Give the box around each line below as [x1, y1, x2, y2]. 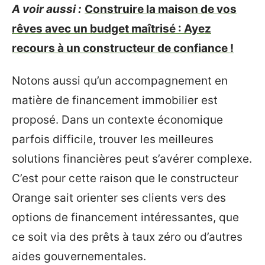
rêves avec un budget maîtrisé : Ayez [12, 21, 211, 35]
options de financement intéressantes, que [12, 211, 239, 224]
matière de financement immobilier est [12, 93, 218, 107]
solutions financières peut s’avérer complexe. [12, 152, 252, 166]
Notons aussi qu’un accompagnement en [12, 74, 228, 88]
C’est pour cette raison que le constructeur [12, 172, 238, 185]
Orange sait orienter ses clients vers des [12, 191, 226, 205]
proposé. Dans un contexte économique [12, 113, 223, 127]
